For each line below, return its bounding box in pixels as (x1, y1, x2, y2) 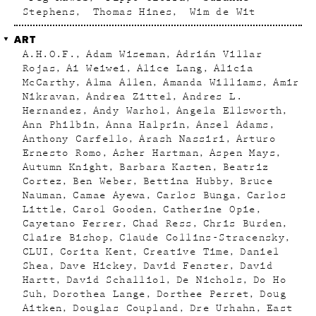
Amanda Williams (163, 78, 263, 87)
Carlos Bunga (156, 190, 236, 200)
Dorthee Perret (156, 289, 250, 299)
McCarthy (23, 78, 76, 87)
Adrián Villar (176, 49, 263, 59)
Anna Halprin (106, 120, 186, 130)
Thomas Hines (86, 7, 173, 17)
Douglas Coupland (73, 303, 179, 313)
